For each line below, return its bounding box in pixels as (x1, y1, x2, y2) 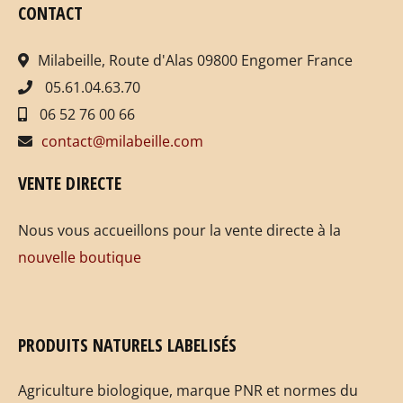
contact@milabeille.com (41, 131, 203, 152)
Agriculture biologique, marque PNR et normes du (18, 381, 358, 401)
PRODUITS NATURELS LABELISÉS (18, 333, 237, 358)
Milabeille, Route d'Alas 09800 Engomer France (38, 50, 353, 71)
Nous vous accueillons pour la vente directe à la (18, 220, 341, 241)
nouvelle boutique (18, 247, 141, 268)
